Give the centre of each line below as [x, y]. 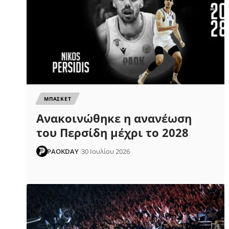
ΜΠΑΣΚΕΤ [58, 99]
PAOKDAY [63, 152]
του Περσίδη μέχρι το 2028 [113, 133]
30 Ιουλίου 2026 [106, 152]
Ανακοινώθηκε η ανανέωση [114, 118]
